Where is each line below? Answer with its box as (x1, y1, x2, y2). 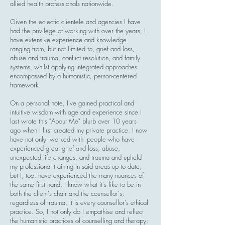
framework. (10, 80, 43, 89)
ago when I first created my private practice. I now (10, 126, 147, 135)
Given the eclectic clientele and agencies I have (10, 17, 141, 26)
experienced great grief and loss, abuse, (10, 144, 120, 153)
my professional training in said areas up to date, (10, 162, 142, 171)
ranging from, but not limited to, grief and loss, (10, 44, 135, 53)
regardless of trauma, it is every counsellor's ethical (10, 198, 148, 207)
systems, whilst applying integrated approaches (10, 62, 137, 71)
